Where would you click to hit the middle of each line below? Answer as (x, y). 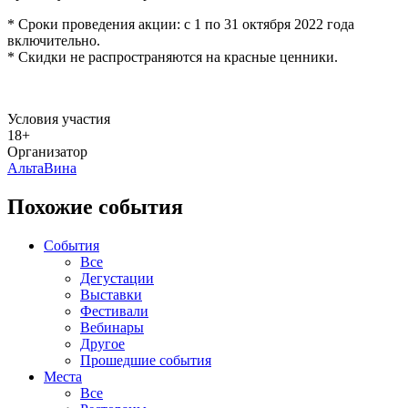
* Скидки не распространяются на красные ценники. (173, 56)
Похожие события (95, 206)
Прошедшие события (146, 360)
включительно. (54, 40)
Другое (102, 343)
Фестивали (114, 311)
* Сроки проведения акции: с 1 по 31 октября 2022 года (181, 24)
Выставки (111, 294)
